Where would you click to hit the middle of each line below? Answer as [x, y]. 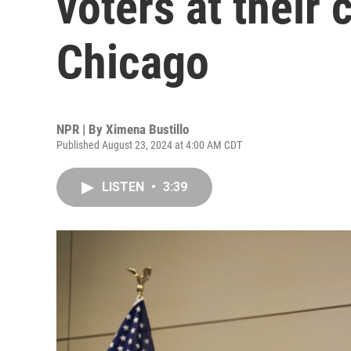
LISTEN [125, 187]
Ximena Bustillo [147, 129]
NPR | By [81, 129]
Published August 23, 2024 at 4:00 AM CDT [149, 145]
